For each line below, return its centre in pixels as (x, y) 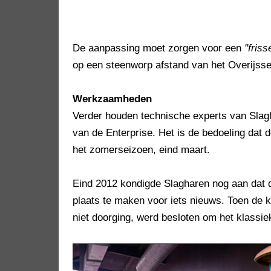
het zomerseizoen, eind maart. (141, 150)
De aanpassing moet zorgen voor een (158, 48)
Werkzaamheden (112, 99)
